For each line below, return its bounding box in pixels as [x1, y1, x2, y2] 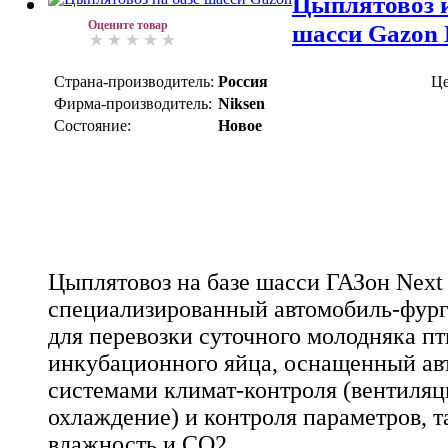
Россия [218, 73, 268, 91]
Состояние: [54, 117, 131, 135]
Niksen [218, 95, 265, 113]
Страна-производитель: [54, 73, 214, 91]
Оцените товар [88, 18, 168, 33]
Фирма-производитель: [54, 95, 212, 113]
